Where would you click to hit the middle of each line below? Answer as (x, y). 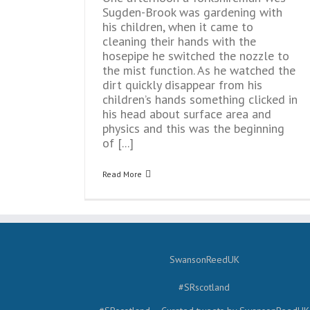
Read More (122, 174)
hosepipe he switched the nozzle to (196, 56)
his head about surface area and (187, 114)
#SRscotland (204, 287)
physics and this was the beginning (193, 128)
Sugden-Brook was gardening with (192, 12)
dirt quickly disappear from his (182, 85)
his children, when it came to (178, 27)
